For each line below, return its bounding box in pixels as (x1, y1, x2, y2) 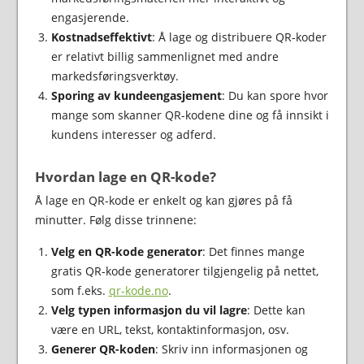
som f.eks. (50, 282, 109, 298)
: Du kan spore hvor (221, 87, 328, 103)
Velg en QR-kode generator (50, 243, 202, 259)
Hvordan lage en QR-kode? (34, 167, 216, 186)
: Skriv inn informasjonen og (154, 340, 308, 357)
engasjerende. (50, 9, 129, 25)
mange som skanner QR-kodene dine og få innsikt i (50, 106, 329, 123)
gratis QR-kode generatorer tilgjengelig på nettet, (50, 262, 318, 279)
